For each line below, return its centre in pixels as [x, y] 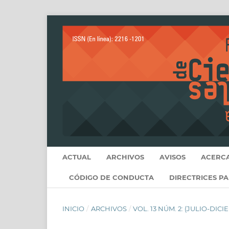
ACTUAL [77, 157]
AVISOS [173, 157]
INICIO [73, 208]
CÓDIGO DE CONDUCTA [111, 177]
